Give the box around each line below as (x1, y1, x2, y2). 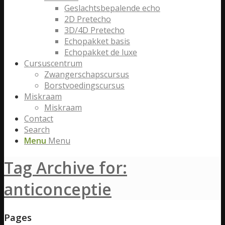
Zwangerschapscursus (44, 69, 129, 80)
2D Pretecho (64, 14, 111, 25)
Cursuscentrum (24, 58, 82, 69)
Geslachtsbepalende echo (64, 3, 160, 14)
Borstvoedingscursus (44, 80, 125, 91)
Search (24, 124, 50, 135)
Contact (24, 113, 53, 124)
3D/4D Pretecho (64, 25, 125, 36)
